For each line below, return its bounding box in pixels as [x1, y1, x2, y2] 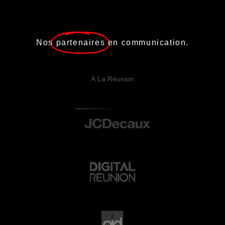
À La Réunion [91, 75, 134, 83]
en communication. [107, 38, 189, 47]
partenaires [56, 38, 105, 47]
